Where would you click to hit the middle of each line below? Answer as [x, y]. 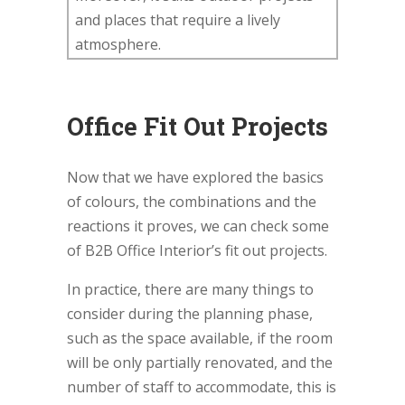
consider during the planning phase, [190, 313]
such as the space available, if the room [200, 338]
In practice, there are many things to [190, 289]
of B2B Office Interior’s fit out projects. [197, 250]
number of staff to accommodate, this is [202, 386]
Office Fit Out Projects [198, 126]
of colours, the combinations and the [192, 201]
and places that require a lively [178, 19]
